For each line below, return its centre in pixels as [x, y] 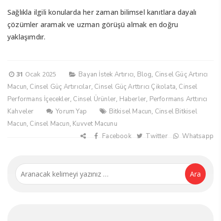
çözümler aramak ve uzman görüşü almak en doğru [93, 24]
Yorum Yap [71, 111]
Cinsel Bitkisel [176, 111]
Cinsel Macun [50, 124]
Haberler [133, 99]
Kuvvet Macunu [95, 124]
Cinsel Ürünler [95, 99]
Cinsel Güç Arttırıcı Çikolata [135, 87]
